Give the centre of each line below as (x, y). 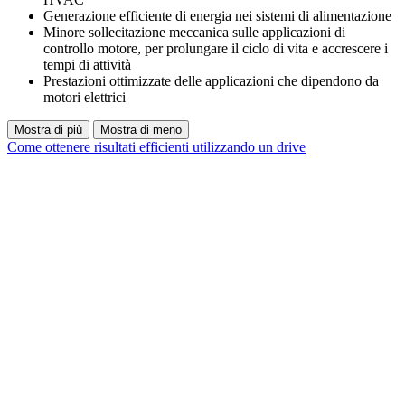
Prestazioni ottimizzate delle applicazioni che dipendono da (211, 80)
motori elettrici (85, 97)
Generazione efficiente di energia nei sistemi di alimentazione (217, 15)
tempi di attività (87, 64)
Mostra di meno (141, 129)
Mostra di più (48, 129)
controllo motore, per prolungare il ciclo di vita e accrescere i (216, 48)
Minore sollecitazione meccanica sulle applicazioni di (194, 32)
